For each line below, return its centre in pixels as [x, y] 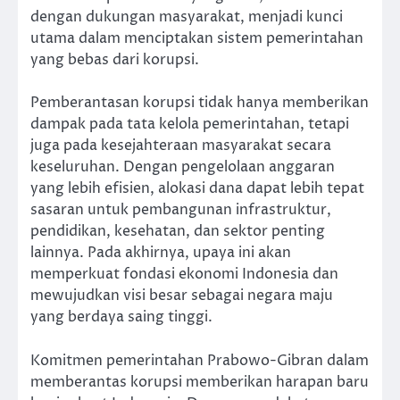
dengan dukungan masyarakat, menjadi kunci [187, 17]
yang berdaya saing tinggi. [121, 317]
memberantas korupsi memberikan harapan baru [200, 382]
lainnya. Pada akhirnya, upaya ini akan [161, 253]
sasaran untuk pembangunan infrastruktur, [181, 210]
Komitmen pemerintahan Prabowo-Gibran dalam [200, 360]
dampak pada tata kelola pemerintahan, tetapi [190, 125]
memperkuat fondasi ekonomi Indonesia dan [184, 275]
